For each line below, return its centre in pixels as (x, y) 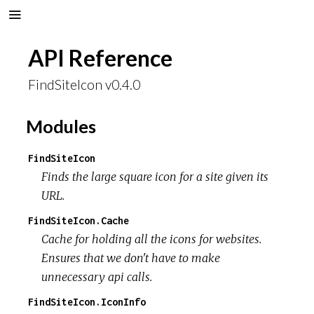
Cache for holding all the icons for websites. (152, 239)
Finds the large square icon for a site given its (155, 176)
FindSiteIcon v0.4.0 (84, 84)
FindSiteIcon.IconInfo (87, 301)
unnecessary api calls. (97, 277)
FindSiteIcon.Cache (78, 220)
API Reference (100, 58)
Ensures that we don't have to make (131, 258)
